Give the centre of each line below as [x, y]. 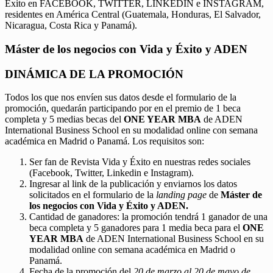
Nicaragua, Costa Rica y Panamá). [71, 26]
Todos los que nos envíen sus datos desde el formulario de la [121, 97]
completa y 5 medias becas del [64, 119]
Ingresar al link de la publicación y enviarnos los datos [133, 184]
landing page [181, 195]
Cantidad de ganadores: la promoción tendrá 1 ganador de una [148, 217]
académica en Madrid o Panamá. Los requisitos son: [105, 141]
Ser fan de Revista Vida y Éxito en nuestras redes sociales [140, 162]
